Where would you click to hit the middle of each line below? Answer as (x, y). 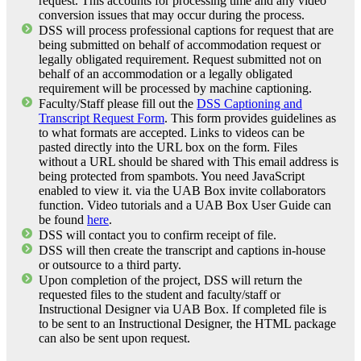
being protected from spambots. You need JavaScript (172, 176)
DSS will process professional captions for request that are (186, 30)
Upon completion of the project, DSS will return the (170, 280)
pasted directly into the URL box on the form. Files (168, 147)
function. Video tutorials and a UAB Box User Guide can (185, 205)
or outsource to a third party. (110, 264)
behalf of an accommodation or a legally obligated (166, 73)
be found (63, 219)
